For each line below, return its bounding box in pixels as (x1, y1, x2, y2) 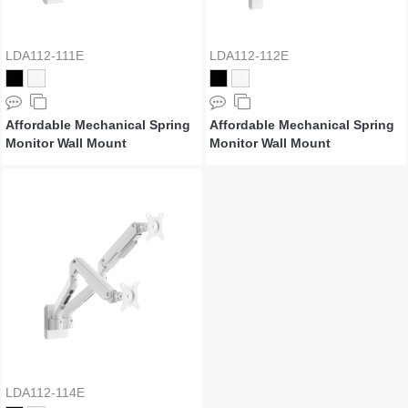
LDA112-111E (5, 48, 84, 63)
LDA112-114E (5, 385, 85, 400)
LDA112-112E (209, 48, 289, 63)
